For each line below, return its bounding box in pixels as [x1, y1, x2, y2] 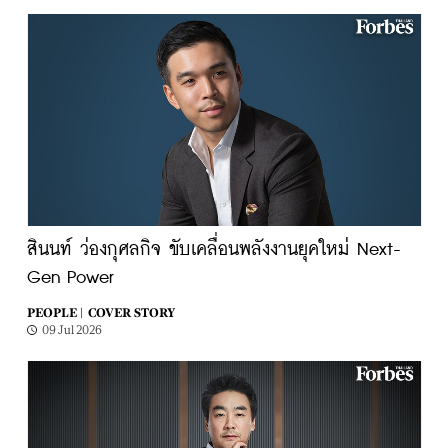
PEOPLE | [26, 306, 83, 320]
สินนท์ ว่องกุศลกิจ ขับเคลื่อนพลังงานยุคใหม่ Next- [26, 241, 401, 259]
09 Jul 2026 [41, 323, 102, 337]
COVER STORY [87, 306, 175, 320]
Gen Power [26, 269, 114, 287]
